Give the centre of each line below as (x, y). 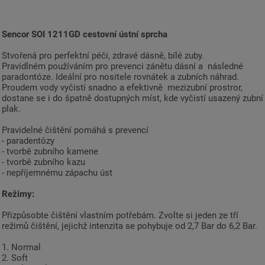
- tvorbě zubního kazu (43, 162)
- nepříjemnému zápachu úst (57, 173)
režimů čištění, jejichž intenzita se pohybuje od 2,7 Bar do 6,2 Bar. (130, 226)
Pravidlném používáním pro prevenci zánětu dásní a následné (122, 67)
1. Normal (21, 248)
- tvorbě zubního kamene (50, 152)
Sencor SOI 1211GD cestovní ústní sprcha (85, 35)
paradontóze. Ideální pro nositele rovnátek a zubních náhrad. (120, 77)
